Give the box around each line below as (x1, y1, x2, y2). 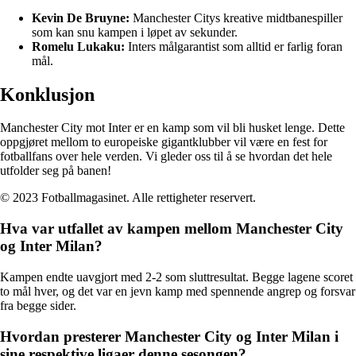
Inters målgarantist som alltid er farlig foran (125, 39, 342, 53)
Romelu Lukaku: (32, 39, 125, 53)
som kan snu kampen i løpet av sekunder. (32, 25, 238, 39)
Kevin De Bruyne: (32, 10, 130, 25)
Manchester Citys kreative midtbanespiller (130, 10, 342, 25)
